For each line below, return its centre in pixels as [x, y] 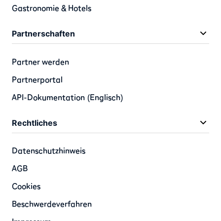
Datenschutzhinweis [49, 150]
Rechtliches [35, 123]
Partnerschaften [43, 34]
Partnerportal [37, 79]
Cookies [26, 186]
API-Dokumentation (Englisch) [68, 97]
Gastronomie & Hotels [52, 8]
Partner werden [40, 61]
